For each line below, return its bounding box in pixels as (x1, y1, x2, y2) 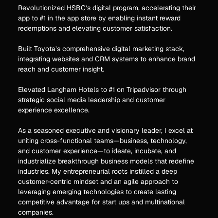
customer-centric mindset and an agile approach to (18, 177, 179, 186)
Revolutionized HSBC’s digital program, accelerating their (18, 3, 197, 12)
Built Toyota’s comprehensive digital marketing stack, (18, 44, 185, 53)
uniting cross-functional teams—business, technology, (18, 136, 187, 145)
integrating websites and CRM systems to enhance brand (18, 54, 196, 63)
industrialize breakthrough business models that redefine (18, 157, 195, 165)
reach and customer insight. (18, 65, 107, 73)
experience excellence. (18, 106, 92, 114)
